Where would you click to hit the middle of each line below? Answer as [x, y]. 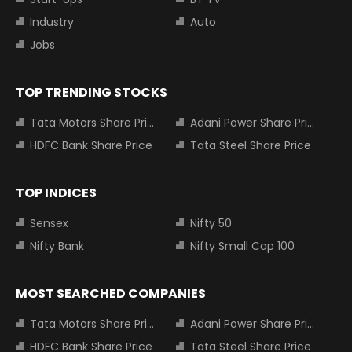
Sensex [49, 223]
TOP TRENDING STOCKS [92, 92]
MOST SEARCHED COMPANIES [111, 293]
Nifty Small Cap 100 [242, 246]
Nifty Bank [57, 246]
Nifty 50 [211, 223]
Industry [52, 22]
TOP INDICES [56, 192]
